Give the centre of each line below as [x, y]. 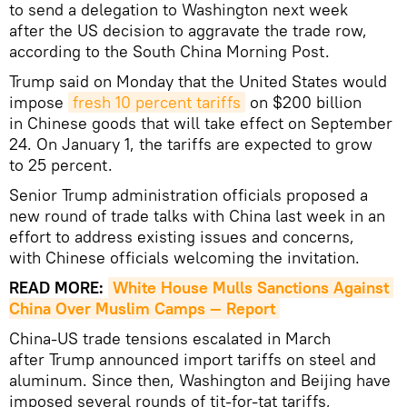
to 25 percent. [61, 164]
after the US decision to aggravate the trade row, [188, 30]
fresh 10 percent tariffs [157, 102]
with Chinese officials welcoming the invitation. [184, 257]
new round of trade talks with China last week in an [197, 215]
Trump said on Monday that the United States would [198, 81]
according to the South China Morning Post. [169, 51]
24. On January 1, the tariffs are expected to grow [191, 144]
